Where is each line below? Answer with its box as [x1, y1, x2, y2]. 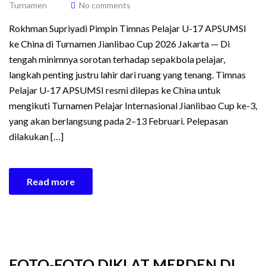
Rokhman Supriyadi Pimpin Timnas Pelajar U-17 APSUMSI [9, 23, 246, 34]
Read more [27, 176, 75, 187]
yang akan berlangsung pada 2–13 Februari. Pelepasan [9, 115, 228, 126]
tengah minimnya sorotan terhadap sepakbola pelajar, [9, 53, 225, 65]
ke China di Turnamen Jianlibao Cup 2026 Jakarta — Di [9, 38, 230, 49]
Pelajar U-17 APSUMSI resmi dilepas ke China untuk [9, 84, 221, 96]
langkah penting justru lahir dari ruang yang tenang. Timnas [9, 69, 246, 80]
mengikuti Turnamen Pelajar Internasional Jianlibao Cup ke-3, [9, 100, 257, 111]
